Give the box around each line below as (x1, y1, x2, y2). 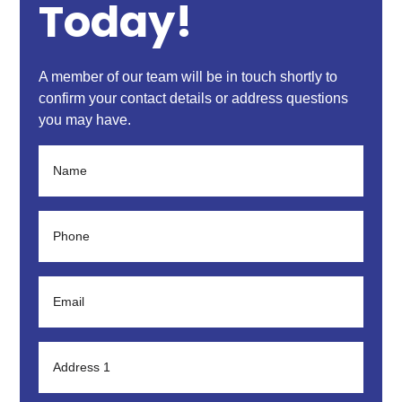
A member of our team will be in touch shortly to (38, 68, 337, 84)
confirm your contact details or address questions (38, 90, 348, 106)
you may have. (38, 111, 131, 127)
